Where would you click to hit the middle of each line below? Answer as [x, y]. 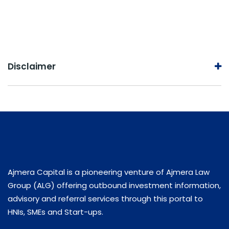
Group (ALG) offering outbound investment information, [114, 186]
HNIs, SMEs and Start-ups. [55, 212]
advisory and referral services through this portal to [105, 199]
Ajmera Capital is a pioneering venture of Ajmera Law [109, 172]
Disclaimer [32, 67]
